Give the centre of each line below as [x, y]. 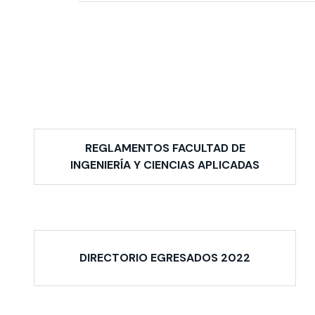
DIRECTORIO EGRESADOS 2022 [165, 258]
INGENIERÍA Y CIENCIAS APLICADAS [165, 165]
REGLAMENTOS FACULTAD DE [165, 148]
